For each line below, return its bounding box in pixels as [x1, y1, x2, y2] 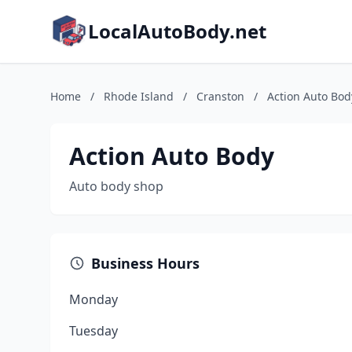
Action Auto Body [69, 140, 274, 172]
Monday [69, 291, 118, 308]
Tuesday [69, 322, 118, 339]
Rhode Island [104, 89, 174, 104]
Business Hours [91, 254, 200, 273]
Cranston [196, 89, 244, 104]
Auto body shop [69, 178, 163, 195]
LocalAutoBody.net [88, 18, 266, 44]
